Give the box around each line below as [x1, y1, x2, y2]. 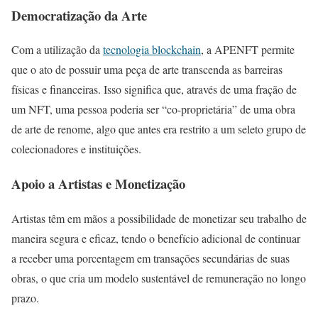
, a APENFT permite [201, 42, 295, 57]
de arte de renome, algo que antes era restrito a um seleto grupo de [11, 121, 306, 137]
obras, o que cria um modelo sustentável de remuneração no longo [11, 270, 306, 285]
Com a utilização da [11, 42, 103, 57]
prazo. [11, 290, 39, 305]
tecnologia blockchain [103, 42, 201, 57]
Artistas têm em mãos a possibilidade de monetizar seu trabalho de [11, 210, 307, 226]
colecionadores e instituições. [11, 141, 141, 157]
